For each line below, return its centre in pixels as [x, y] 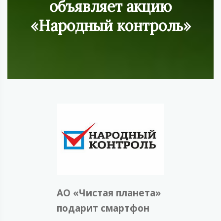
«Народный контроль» [110, 25]
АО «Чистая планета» [109, 192]
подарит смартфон [103, 208]
